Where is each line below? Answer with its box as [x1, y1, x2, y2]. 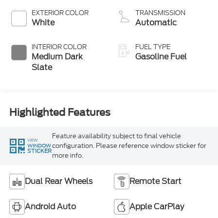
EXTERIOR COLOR [31, 8, 89, 18]
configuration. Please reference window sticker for [52, 141, 206, 150]
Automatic [135, 17, 177, 29]
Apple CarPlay [129, 201, 184, 213]
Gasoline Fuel [135, 51, 187, 63]
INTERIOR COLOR [31, 42, 87, 52]
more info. [52, 150, 83, 160]
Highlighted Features [9, 106, 110, 118]
